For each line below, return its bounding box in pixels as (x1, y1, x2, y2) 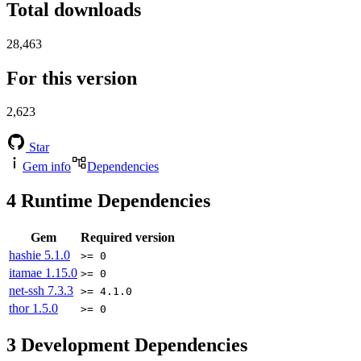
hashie (9, 248, 44, 263)
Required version (81, 230, 175, 245)
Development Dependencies (16, 334, 247, 356)
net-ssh (9, 284, 48, 298)
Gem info (23, 160, 71, 174)
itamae (9, 266, 45, 280)
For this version (6, 67, 137, 89)
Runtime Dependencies (16, 190, 210, 212)
